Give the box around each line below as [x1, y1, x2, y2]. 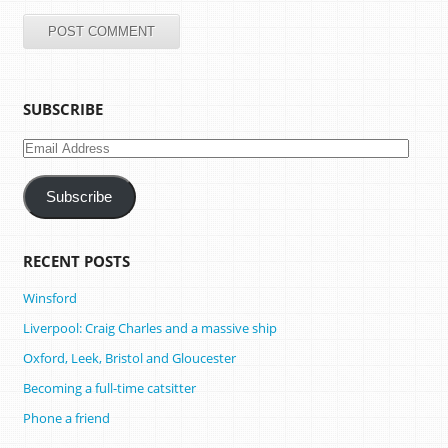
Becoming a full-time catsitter [22, 378, 196, 397]
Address [21, 158, 70, 177]
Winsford [22, 288, 77, 307]
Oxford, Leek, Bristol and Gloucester [22, 348, 236, 367]
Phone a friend [22, 408, 110, 427]
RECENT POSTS [22, 250, 130, 271]
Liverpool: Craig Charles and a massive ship [22, 318, 277, 337]
